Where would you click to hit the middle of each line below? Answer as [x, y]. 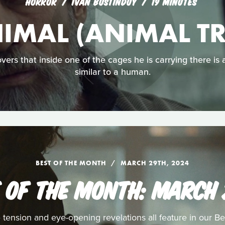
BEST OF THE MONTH [71, 163]
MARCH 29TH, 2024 [155, 163]
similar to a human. [113, 72]
